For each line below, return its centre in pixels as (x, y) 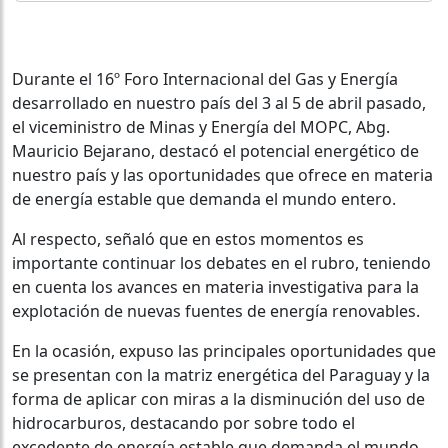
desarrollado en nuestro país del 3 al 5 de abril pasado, (219, 102)
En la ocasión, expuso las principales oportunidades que (224, 350)
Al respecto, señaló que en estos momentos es (188, 238)
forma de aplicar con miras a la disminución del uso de (218, 398)
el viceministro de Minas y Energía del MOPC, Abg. (201, 126)
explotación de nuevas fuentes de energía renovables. (216, 310)
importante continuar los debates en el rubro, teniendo (221, 262)
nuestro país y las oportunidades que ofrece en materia (222, 174)
